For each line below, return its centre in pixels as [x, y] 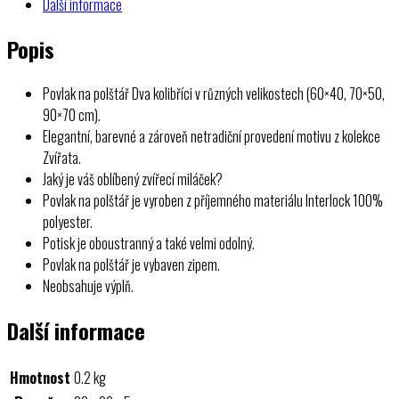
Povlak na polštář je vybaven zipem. [131, 264]
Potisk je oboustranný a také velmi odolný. [149, 243]
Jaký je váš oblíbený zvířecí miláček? [133, 179]
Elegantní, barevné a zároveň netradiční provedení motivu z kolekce [212, 136]
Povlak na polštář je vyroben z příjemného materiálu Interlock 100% [213, 200]
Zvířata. [62, 157]
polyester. [68, 221]
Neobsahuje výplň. [88, 285]
